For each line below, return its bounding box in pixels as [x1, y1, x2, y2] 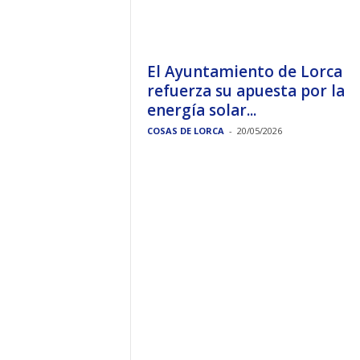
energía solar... [146, 100, 256, 121]
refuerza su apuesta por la [146, 80, 345, 101]
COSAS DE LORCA [146, 125, 224, 137]
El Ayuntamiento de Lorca [146, 61, 342, 82]
